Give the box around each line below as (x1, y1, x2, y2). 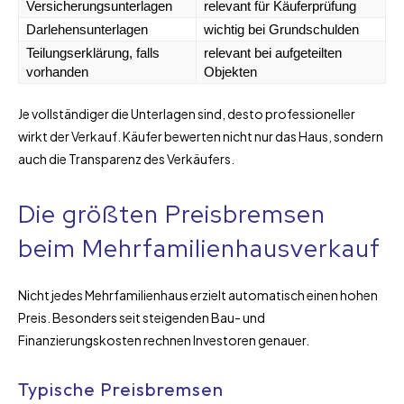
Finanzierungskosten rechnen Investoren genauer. (18, 331, 309, 348)
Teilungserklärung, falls (26, 44, 160, 60)
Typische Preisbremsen (18, 377, 224, 400)
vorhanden (26, 63, 88, 79)
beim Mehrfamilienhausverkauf (18, 232, 381, 264)
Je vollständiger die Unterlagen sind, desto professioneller (18, 105, 355, 122)
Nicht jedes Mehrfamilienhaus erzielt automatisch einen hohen (18, 286, 378, 303)
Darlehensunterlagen (26, 21, 148, 37)
